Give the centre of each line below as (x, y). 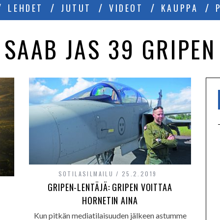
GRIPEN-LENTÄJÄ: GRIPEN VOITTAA (110, 187)
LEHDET (26, 8)
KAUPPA (179, 8)
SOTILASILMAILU (86, 174)
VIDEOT (126, 8)
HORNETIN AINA (110, 200)
